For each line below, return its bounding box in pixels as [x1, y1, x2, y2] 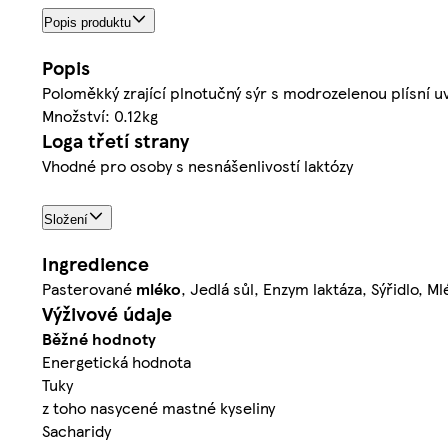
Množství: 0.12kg [42, 103, 158, 127]
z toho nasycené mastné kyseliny [42, 396, 275, 420]
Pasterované [42, 277, 136, 301]
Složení [44, 211, 88, 227]
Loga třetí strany [42, 126, 189, 154]
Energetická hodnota [42, 350, 191, 374]
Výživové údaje [42, 300, 172, 328]
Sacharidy [42, 419, 111, 443]
